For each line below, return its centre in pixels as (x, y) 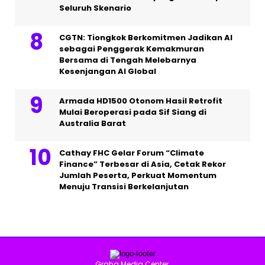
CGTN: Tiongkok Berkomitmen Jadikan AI (146, 38)
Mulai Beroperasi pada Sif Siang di (133, 112)
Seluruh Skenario (95, 8)
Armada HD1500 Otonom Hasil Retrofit (141, 101)
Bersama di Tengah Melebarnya (128, 60)
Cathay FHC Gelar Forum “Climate (132, 153)
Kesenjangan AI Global (108, 72)
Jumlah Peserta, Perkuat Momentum (138, 176)
